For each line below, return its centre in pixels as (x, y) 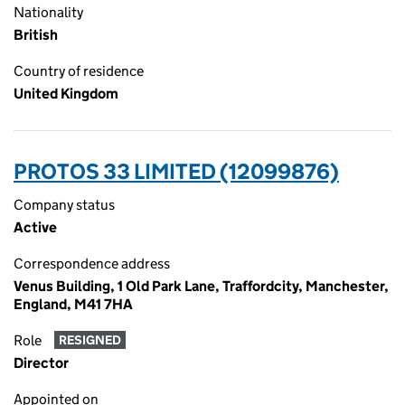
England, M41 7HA (73, 304)
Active (35, 227)
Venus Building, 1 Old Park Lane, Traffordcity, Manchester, (201, 286)
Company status (64, 205)
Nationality (48, 12)
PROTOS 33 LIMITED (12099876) (176, 171)
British (36, 35)
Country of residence (79, 71)
